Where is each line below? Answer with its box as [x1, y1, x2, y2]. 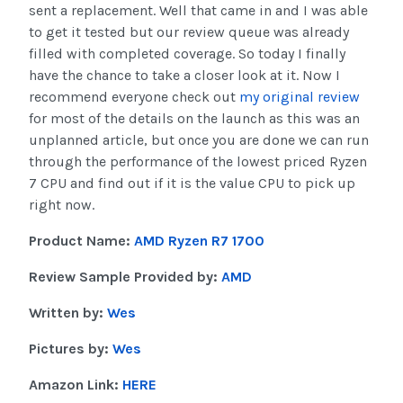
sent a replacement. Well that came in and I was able [29, 2, 368, 20]
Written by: [29, 304, 107, 322]
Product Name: [29, 232, 134, 250]
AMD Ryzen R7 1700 [134, 232, 264, 250]
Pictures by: [29, 340, 112, 358]
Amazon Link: [29, 376, 122, 394]
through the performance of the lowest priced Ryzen [29, 153, 367, 171]
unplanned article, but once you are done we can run [29, 131, 369, 149]
